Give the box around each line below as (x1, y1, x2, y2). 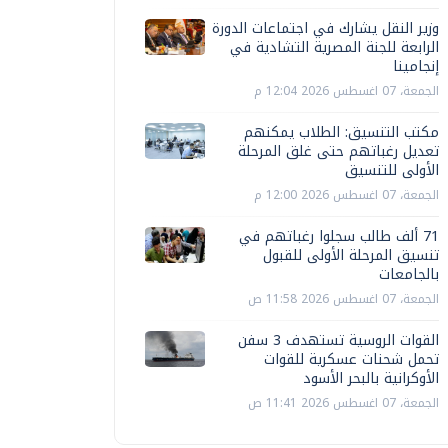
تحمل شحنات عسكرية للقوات (264, 346, 439, 373)
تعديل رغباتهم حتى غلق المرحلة (238, 138, 439, 165)
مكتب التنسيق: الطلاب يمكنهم (244, 119, 439, 146)
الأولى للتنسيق (345, 157, 439, 184)
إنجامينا (393, 53, 439, 80)
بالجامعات (379, 261, 439, 288)
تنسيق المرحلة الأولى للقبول (263, 242, 439, 269)
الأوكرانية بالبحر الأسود (303, 365, 439, 392)
